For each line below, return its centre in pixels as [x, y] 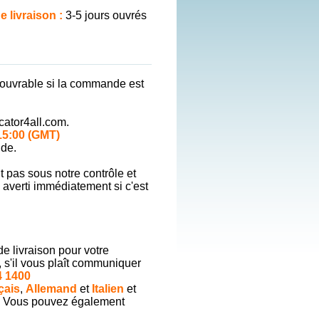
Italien [109, 289]
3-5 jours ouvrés [105, 15]
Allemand [51, 289]
